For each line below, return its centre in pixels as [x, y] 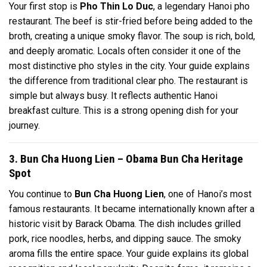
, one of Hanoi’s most [208, 194]
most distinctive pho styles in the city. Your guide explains [129, 66]
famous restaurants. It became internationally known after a [132, 209]
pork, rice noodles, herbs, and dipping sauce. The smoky [125, 239]
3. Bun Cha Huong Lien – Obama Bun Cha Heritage [126, 159]
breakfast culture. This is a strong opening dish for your [124, 111]
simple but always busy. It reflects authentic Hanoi [113, 96]
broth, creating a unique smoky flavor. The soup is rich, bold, [132, 36]
